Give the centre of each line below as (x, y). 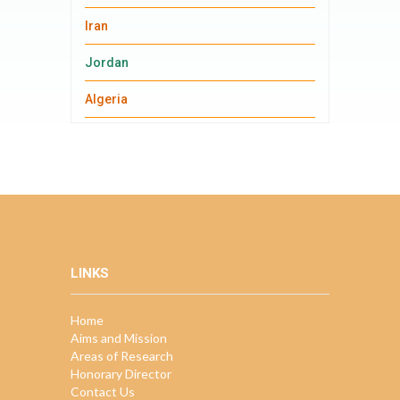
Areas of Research (122, 356)
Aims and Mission (119, 338)
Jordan (107, 62)
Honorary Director (121, 374)
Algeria (107, 99)
